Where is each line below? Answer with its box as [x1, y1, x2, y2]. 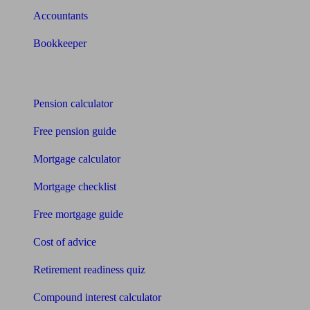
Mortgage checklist [33, 181, 116, 192]
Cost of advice [33, 236, 96, 248]
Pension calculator [33, 98, 113, 109]
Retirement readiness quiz [33, 264, 145, 275]
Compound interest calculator [33, 291, 161, 303]
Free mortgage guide [33, 208, 123, 220]
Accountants [33, 10, 88, 21]
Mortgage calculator [33, 153, 120, 165]
